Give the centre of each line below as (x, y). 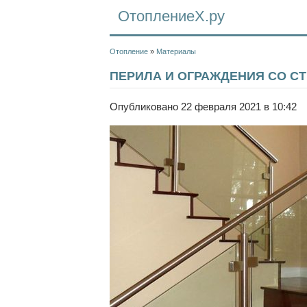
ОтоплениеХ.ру (171, 16)
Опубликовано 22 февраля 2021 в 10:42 (203, 107)
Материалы (176, 51)
